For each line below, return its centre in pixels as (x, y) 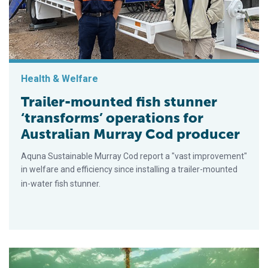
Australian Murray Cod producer (130, 134)
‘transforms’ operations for (112, 118)
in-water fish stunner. (61, 183)
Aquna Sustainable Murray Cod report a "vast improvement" (134, 156)
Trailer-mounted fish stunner (119, 101)
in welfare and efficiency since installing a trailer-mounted (129, 169)
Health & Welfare (60, 78)
